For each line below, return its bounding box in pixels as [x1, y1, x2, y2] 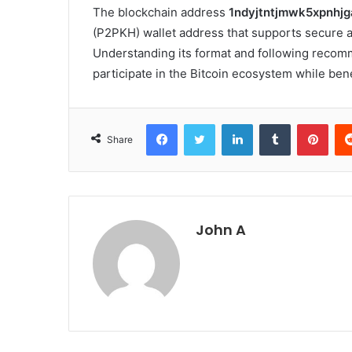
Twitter [214, 117, 249, 130]
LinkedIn [252, 117, 293, 130]
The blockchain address [93, 5, 229, 20]
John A [196, 220, 246, 240]
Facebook [177, 117, 225, 130]
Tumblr [290, 117, 323, 130]
